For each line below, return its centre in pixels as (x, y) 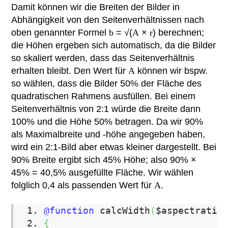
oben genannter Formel (60, 33)
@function (69, 210)
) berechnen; (179, 33)
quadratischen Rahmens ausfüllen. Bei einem (104, 96)
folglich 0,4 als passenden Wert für (83, 185)
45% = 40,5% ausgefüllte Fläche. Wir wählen (103, 173)
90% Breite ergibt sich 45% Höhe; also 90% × (104, 160)
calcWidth (122, 210)
